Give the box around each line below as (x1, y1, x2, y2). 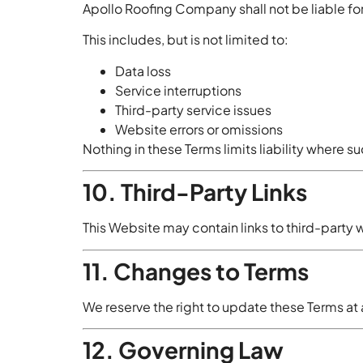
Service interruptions (115, 81, 241, 99)
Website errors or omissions (115, 120, 283, 138)
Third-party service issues (115, 100, 271, 118)
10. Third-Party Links (83, 177, 307, 207)
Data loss (115, 62, 171, 79)
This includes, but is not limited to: (83, 31, 288, 49)
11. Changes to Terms (83, 256, 309, 285)
